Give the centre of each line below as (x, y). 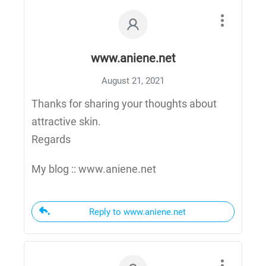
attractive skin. (66, 122)
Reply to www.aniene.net (137, 212)
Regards (51, 140)
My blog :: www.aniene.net (94, 169)
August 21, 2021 (133, 81)
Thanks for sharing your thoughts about (124, 104)
